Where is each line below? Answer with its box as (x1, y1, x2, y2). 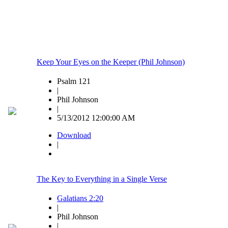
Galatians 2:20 (57, 194, 103, 203)
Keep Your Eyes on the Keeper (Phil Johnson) (37, 58, 185, 67)
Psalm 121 (57, 77, 91, 86)
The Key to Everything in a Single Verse (37, 175, 167, 184)
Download (57, 131, 91, 140)
